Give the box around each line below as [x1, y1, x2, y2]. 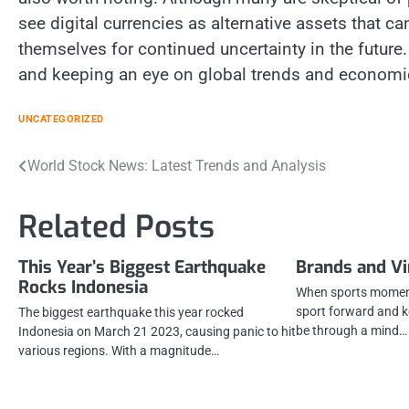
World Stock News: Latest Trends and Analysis [27, 156, 326, 174]
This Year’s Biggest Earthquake [18, 255, 266, 278]
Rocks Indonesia [18, 275, 148, 299]
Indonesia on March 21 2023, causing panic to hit [18, 323, 296, 339]
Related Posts [18, 205, 215, 247]
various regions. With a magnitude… [18, 342, 219, 358]
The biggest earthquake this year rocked [18, 304, 244, 320]
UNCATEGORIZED [18, 112, 104, 125]
